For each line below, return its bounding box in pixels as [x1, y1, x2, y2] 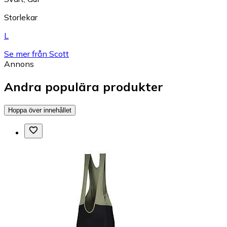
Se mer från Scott [4, 49, 69, 59]
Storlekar [4, 12, 37, 22]
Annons [4, 59, 34, 69]
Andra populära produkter [4, 79, 163, 94]
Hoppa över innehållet [8, 106, 71, 114]
